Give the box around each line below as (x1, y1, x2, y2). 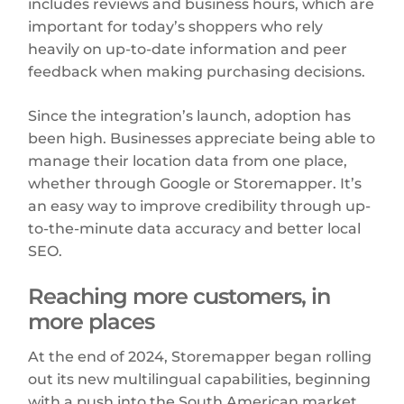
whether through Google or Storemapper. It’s (28, 174, 363, 192)
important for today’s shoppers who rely (28, 17, 324, 35)
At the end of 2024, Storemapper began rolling (28, 347, 372, 365)
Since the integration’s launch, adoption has (28, 106, 352, 124)
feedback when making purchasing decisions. (28, 62, 366, 80)
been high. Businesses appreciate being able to (28, 129, 376, 147)
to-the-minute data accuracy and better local (28, 219, 362, 237)
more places (28, 308, 155, 335)
